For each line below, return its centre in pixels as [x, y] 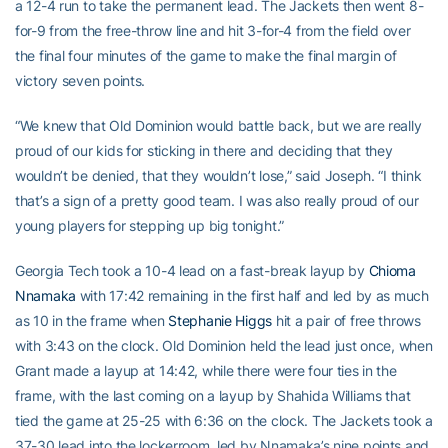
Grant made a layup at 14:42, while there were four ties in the [206, 371]
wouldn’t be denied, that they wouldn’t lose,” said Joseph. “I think [218, 176]
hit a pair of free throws [346, 321]
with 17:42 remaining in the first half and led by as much [252, 296]
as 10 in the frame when [92, 321]
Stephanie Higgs [220, 321]
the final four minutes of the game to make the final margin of [206, 56]
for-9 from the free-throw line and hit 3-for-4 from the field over [213, 31]
